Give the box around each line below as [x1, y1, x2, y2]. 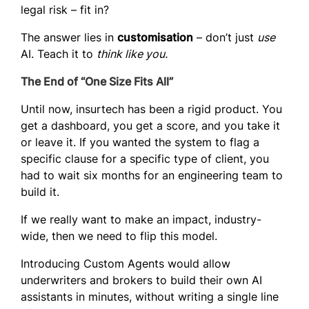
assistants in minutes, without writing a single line [21, 290, 279, 304]
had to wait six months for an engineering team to [21, 168, 283, 183]
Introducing [21, 257, 83, 271]
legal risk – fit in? [21, 3, 109, 17]
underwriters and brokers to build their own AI [21, 273, 262, 288]
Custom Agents [83, 257, 164, 271]
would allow [164, 257, 230, 271]
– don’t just [193, 30, 257, 45]
